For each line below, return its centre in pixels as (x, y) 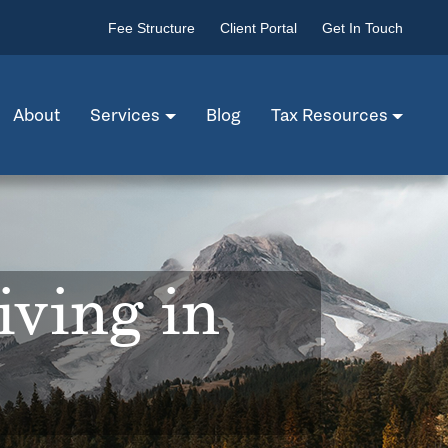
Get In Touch (362, 28)
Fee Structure (151, 28)
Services (125, 115)
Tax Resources (329, 115)
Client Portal (258, 28)
